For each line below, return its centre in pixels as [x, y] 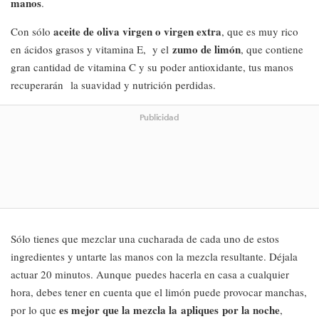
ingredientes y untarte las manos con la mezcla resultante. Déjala [154, 256]
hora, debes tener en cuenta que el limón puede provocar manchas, [159, 292]
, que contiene [272, 49]
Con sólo [31, 31]
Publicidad [159, 117]
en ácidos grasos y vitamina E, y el [91, 49]
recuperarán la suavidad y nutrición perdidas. [113, 85]
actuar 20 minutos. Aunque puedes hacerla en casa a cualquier [150, 274]
